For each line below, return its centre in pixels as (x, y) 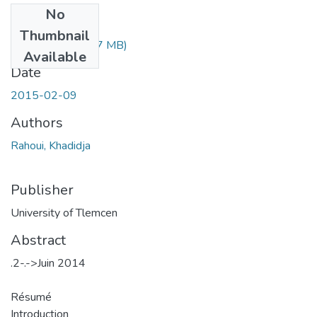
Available (55, 57)
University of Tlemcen (64, 213)
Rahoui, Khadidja (51, 145)
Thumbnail (55, 35)
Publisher (42, 190)
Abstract (38, 240)
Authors (37, 122)
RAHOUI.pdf (42, 45)
